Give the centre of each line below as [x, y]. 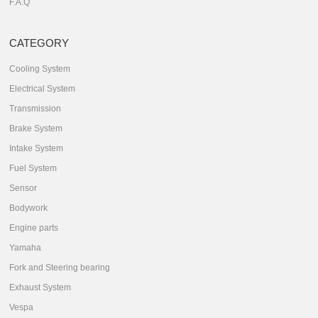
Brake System [36, 129]
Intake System [37, 149]
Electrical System [43, 89]
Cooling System [40, 69]
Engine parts [34, 228]
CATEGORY [39, 43]
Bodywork [29, 208]
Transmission [35, 109]
